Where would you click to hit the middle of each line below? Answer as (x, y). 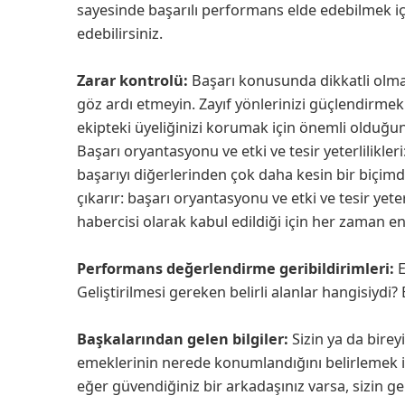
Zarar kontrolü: (132, 80)
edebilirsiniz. (122, 33)
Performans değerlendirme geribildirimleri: (235, 268)
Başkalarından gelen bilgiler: (183, 339)
